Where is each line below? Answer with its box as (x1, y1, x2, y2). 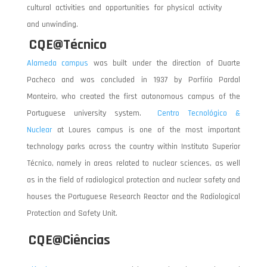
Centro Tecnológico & (157, 107, 241, 119)
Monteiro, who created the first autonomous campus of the (26, 91, 241, 102)
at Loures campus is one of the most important (51, 124, 241, 135)
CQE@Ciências (28, 231, 110, 249)
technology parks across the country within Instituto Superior (26, 141, 241, 152)
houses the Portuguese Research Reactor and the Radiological (26, 191, 241, 202)
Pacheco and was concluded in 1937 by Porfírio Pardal (26, 74, 241, 85)
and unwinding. (26, 18, 78, 30)
